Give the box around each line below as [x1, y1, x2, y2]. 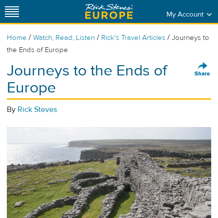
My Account [166, 9, 203, 19]
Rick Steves [18, 105, 57, 114]
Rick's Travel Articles [101, 33, 165, 42]
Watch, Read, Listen [33, 33, 95, 42]
